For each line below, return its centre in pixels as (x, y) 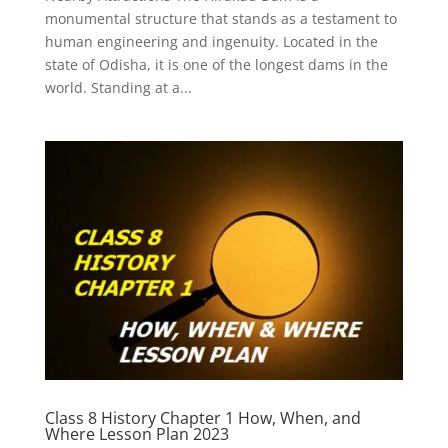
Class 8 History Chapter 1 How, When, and (202, 417)
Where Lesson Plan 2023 (136, 433)
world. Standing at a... (118, 87)
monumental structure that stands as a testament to (220, 18)
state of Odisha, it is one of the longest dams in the (216, 64)
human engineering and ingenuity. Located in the (211, 41)
